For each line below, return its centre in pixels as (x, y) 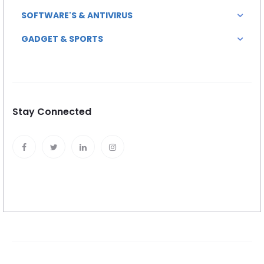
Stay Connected (52, 111)
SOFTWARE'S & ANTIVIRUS (77, 16)
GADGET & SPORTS (62, 39)
